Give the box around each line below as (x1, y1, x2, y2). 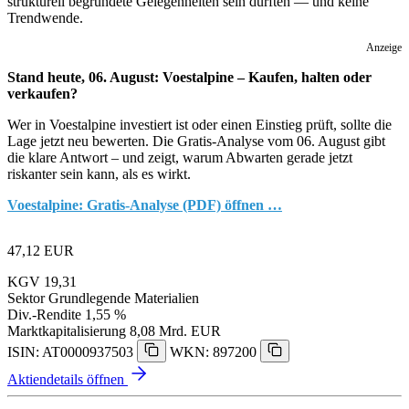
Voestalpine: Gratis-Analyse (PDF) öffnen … (7, 196, 282, 213)
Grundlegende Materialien (48, 289, 199, 306)
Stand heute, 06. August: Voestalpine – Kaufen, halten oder (7, 68, 372, 85)
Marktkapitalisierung (7, 322, 126, 339)
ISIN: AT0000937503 (7, 343, 133, 360)
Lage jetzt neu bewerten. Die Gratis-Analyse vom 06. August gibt (7, 132, 385, 149)
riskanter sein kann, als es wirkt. (7, 165, 191, 182)
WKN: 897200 (170, 343, 257, 360)
